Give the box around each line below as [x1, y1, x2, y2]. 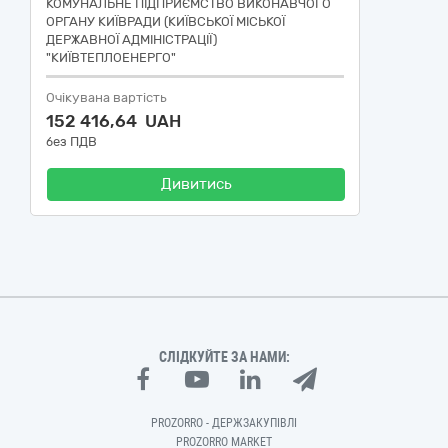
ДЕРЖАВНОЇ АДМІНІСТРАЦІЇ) [46, 32, 217, 47]
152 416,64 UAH [46, 111, 181, 131]
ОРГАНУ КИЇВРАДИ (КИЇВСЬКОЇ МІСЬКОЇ [46, 14, 285, 29]
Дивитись [160, 175, 232, 193]
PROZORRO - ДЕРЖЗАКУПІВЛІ [151, 416, 297, 430]
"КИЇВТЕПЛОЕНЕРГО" [46, 50, 176, 65]
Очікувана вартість [46, 90, 167, 105]
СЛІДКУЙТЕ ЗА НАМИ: [158, 349, 290, 365]
